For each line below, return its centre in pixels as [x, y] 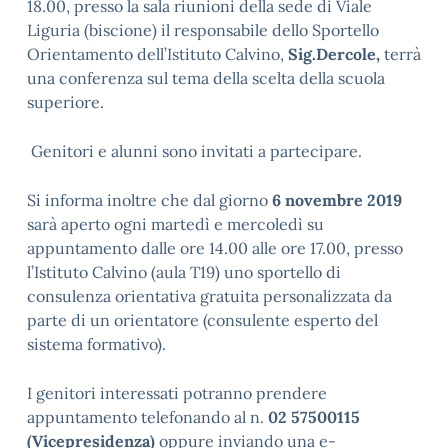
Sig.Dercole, [334, 54]
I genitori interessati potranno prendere [177, 393]
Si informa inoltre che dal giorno [149, 200]
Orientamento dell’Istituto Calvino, [157, 54]
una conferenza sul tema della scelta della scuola [206, 78]
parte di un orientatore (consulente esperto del [202, 320]
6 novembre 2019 [337, 200]
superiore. [65, 102]
